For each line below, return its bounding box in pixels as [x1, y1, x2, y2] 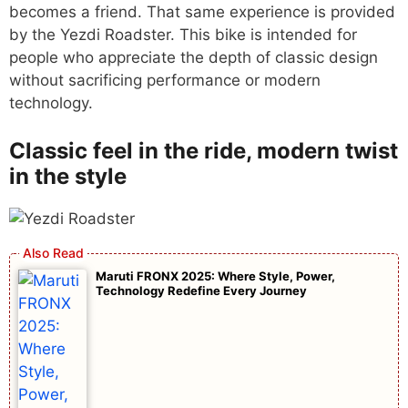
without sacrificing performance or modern [9, 71, 321, 89]
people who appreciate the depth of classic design [9, 48, 378, 66]
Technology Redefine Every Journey [96, 283, 307, 298]
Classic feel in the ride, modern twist [9, 137, 398, 164]
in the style [9, 162, 127, 189]
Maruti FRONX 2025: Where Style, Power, [96, 269, 335, 283]
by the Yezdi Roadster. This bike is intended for [9, 25, 357, 44]
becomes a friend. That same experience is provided [9, 3, 395, 21]
